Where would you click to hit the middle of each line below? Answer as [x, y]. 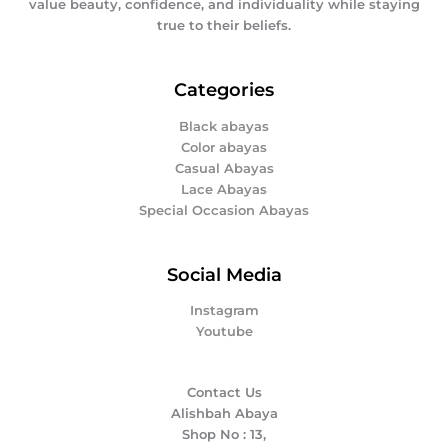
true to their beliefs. [224, 25]
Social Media [224, 274]
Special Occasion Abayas [224, 210]
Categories [224, 89]
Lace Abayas [224, 189]
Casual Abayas [224, 168]
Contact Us [224, 393]
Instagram [224, 311]
